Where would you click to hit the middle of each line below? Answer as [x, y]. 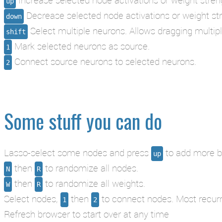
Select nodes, [32, 199]
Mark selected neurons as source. [81, 46]
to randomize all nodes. [90, 168]
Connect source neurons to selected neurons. [104, 61]
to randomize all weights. [94, 183]
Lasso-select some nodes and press [78, 153]
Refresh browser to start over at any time [86, 214]
